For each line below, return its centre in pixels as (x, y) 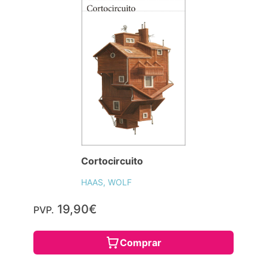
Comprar (141, 242)
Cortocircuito (112, 161)
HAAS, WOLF (106, 182)
